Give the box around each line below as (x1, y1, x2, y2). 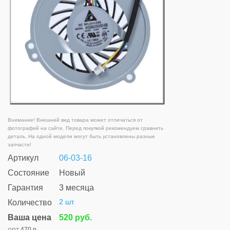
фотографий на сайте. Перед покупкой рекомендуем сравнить (8, 125, 163, 131)
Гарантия (8, 183, 43, 193)
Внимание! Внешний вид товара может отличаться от (8, 117, 143, 123)
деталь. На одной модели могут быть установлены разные (8, 133, 155, 140)
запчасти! (8, 142, 31, 148)
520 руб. (59, 213, 92, 222)
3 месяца (59, 183, 94, 193)
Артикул (8, 154, 39, 163)
